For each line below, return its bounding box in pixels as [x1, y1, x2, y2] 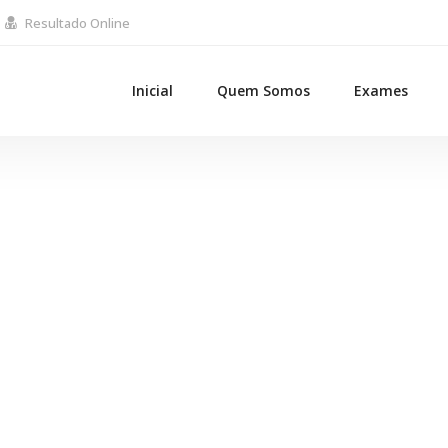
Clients [159, 258, 289, 313]
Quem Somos [217, 81, 310, 100]
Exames [354, 81, 408, 100]
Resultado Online [25, 13, 130, 32]
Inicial [132, 81, 173, 100]
